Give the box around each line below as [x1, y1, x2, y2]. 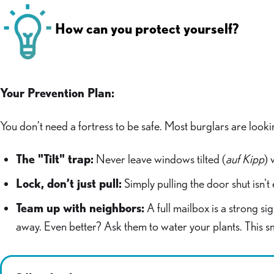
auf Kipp [226, 152, 264, 166]
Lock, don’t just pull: [16, 176, 122, 191]
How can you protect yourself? [55, 20, 239, 37]
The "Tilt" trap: [16, 152, 94, 166]
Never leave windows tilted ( [94, 152, 226, 166]
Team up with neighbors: [16, 201, 144, 215]
